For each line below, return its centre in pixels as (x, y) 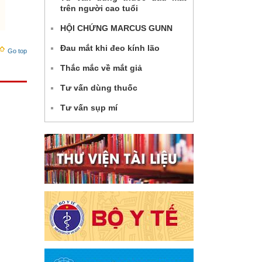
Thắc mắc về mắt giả (101, 68)
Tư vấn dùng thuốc (99, 87)
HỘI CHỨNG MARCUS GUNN (116, 28)
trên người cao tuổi (99, 8)
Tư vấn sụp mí (89, 107)
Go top (16, 51)
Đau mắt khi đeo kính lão (110, 48)
